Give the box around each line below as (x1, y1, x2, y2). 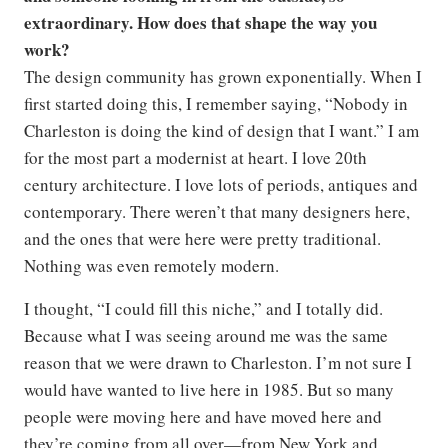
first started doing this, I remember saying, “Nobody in (24, 91, 408, 115)
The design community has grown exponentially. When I (24, 64, 422, 88)
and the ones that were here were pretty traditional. (24, 226, 381, 250)
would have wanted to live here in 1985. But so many (24, 377, 394, 401)
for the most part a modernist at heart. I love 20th (24, 145, 367, 169)
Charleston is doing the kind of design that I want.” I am (24, 118, 419, 142)
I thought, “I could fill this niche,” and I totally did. (24, 296, 383, 320)
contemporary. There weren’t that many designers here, (24, 199, 410, 223)
